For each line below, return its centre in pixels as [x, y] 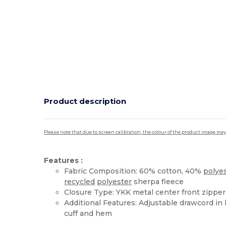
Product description [85, 101]
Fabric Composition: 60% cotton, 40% [134, 171]
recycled [80, 181]
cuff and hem [88, 213]
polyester [115, 181]
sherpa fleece [158, 181]
